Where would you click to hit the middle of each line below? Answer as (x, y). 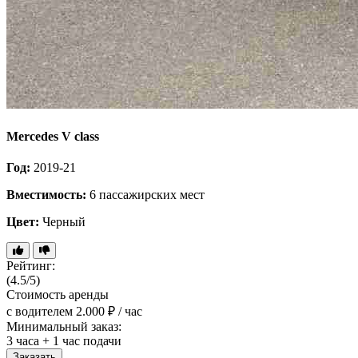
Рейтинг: (31, 265)
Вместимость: (46, 194)
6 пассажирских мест (145, 194)
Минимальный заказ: (64, 326)
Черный (62, 221)
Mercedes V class (53, 136)
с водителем (40, 311)
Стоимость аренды (58, 294)
